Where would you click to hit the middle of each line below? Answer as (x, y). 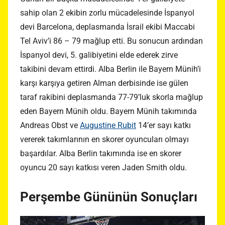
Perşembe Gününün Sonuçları (109, 197)
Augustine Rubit (108, 126)
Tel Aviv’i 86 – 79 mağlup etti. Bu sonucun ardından (111, 41)
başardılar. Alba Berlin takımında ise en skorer (101, 154)
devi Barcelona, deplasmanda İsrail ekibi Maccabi (107, 27)
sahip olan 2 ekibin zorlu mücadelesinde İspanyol (107, 13)
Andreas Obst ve (50, 126)
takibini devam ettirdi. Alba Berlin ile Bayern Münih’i (110, 69)
